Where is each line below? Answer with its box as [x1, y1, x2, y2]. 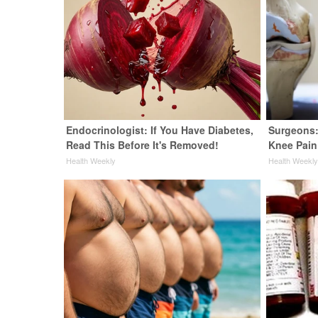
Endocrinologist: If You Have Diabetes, [66, 123, 254, 138]
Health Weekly [66, 155, 116, 167]
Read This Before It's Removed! [66, 138, 219, 153]
